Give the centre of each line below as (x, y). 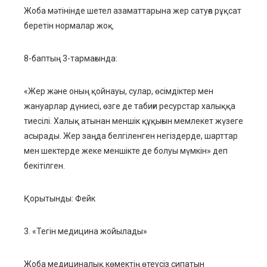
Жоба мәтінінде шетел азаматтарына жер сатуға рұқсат (133, 11)
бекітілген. (44, 166)
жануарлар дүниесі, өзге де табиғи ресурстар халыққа (130, 106)
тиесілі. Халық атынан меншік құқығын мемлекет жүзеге (133, 121)
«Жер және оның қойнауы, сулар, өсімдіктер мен (119, 91)
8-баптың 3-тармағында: (71, 59)
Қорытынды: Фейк (60, 199)
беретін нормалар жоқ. (69, 26)
